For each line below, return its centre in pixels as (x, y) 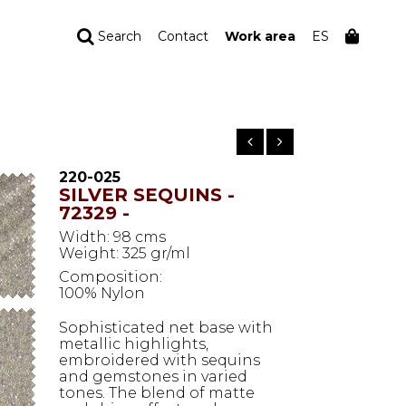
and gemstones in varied (153, 377)
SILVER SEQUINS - (147, 195)
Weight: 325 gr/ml (125, 253)
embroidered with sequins (159, 360)
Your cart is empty (187, 111)
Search (118, 36)
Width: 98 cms (112, 237)
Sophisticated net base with (166, 328)
